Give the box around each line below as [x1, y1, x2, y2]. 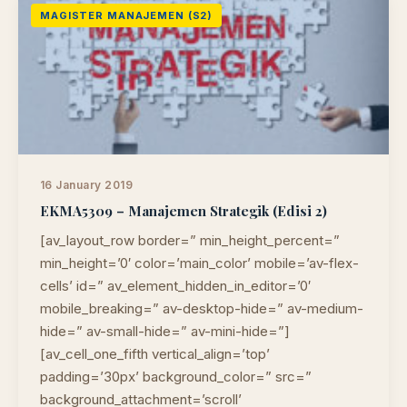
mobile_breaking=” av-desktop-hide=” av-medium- [40, 300, 363, 317]
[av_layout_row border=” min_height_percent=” [40, 232, 340, 249]
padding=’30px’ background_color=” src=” [40, 368, 312, 385]
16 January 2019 [40, 178, 134, 192]
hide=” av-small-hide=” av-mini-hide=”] [40, 323, 290, 340]
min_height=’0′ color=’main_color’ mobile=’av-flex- [40, 254, 359, 272]
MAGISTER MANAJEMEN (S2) [40, 9, 213, 22]
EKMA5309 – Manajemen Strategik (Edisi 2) [40, 202, 327, 220]
